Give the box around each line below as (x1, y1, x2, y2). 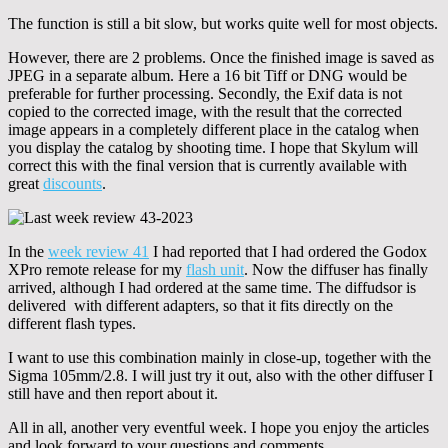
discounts (43, 174, 102, 192)
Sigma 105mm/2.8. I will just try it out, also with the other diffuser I (8, 366, 433, 384)
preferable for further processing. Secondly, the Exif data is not (8, 84, 402, 102)
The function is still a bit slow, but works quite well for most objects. (8, 14, 438, 32)
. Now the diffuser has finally (244, 260, 428, 278)
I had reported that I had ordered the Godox (149, 242, 427, 260)
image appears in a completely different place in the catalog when (8, 120, 419, 138)
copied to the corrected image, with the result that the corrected (8, 102, 402, 120)
